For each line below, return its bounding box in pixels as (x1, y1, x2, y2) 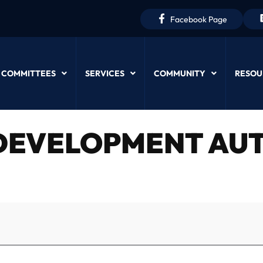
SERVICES (85, 68, 124, 79)
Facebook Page (170, 14, 227, 25)
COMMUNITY (153, 68, 205, 79)
